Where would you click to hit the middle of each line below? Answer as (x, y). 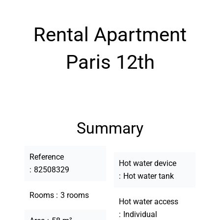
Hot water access (149, 202)
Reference (47, 157)
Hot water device (148, 163)
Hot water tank (149, 176)
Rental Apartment (110, 35)
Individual (140, 214)
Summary (110, 128)
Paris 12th (110, 62)
